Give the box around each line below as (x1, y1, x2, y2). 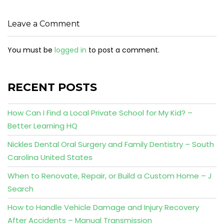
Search (7, 183, 33, 194)
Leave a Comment (7, 19, 80, 28)
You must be (7, 45, 54, 55)
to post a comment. (86, 45, 159, 55)
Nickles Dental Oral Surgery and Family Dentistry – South (7, 139, 214, 149)
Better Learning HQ (7, 120, 77, 131)
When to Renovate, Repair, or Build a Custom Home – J (7, 170, 212, 181)
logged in (54, 45, 86, 55)
